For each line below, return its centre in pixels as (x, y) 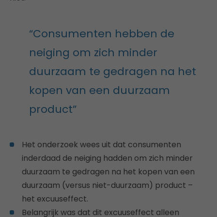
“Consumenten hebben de (102, 33)
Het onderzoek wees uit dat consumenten (101, 144)
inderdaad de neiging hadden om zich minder (107, 158)
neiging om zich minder (93, 52)
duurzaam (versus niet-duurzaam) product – (107, 185)
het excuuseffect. (55, 199)
